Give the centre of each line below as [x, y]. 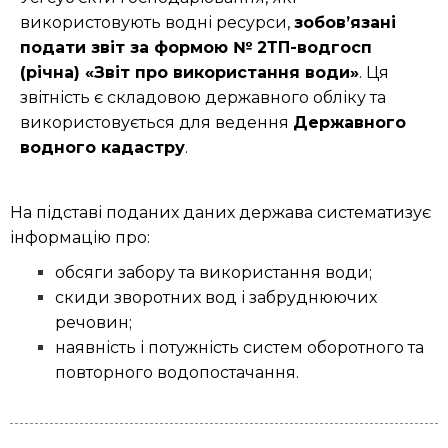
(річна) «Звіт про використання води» [189, 73]
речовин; [93, 323]
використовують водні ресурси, [157, 23]
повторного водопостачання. [177, 373]
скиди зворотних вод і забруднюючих [216, 298]
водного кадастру [102, 148]
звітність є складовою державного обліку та [203, 98]
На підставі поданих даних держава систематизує [220, 213]
